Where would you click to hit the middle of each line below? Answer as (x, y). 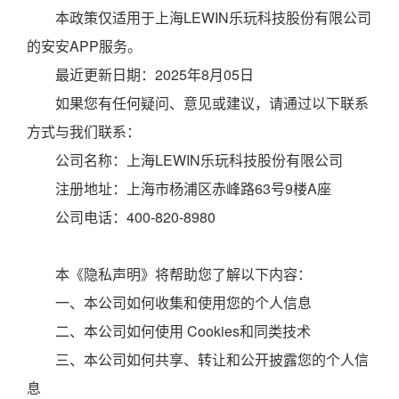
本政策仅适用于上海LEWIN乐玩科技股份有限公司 (199, 17)
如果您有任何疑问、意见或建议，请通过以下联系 (198, 103)
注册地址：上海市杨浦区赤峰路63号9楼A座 (179, 188)
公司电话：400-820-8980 (121, 217)
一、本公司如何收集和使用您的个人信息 (169, 302)
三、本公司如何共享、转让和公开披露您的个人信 (198, 359)
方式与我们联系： (84, 131)
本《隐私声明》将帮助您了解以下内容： (169, 274)
